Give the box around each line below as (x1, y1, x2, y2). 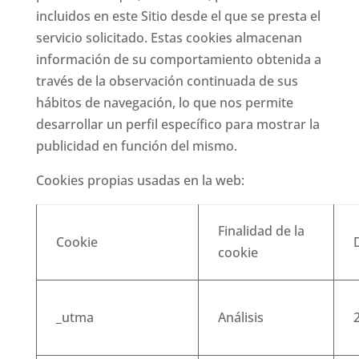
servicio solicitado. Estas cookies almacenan (35, 29, 302, 46)
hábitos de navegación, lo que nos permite (35, 94, 293, 111)
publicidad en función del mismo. (35, 137, 237, 155)
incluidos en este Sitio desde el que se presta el (35, 7, 321, 25)
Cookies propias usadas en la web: (35, 171, 244, 189)
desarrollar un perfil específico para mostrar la (35, 115, 320, 133)
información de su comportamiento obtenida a (35, 50, 321, 68)
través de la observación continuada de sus (35, 72, 298, 90)
